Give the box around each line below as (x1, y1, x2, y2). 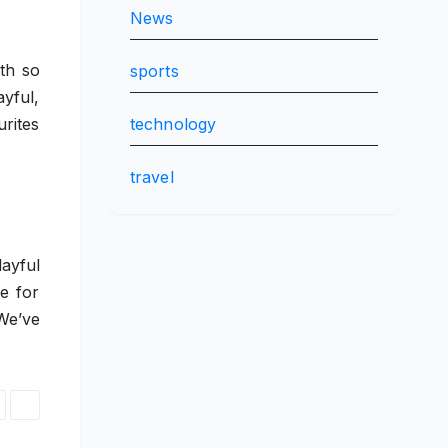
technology (129, 114, 217, 135)
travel (129, 167, 174, 188)
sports (129, 61, 179, 82)
